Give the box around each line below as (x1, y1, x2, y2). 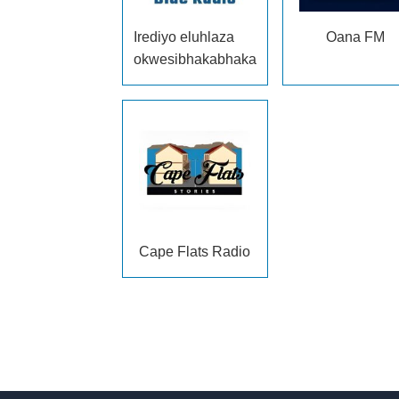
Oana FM (325, 29, 385, 45)
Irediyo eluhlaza (133, 29, 234, 45)
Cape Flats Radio (139, 244, 251, 259)
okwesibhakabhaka (133, 52, 256, 67)
